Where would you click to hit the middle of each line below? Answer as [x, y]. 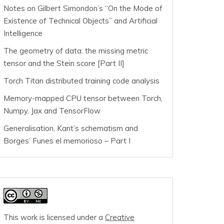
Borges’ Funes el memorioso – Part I [67, 141]
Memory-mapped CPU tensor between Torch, [83, 98]
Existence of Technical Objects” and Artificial [80, 21]
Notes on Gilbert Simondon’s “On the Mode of [83, 8]
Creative [120, 217]
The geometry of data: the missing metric [76, 51]
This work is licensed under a [54, 217]
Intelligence [23, 33]
